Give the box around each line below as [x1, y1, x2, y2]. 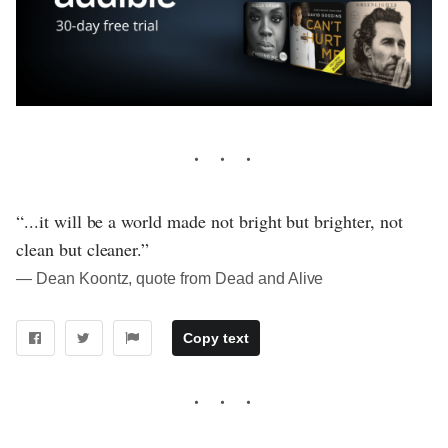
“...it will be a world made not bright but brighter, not [16, 209, 403, 234]
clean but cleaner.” [16, 237, 150, 262]
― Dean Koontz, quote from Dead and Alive [16, 270, 324, 288]
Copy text [182, 330, 249, 347]
